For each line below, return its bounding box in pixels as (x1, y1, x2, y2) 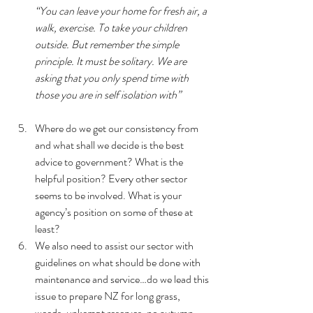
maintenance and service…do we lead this (35, 270, 211, 287)
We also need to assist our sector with (35, 237, 196, 254)
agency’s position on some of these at (35, 203, 195, 220)
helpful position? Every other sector (35, 170, 189, 187)
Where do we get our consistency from (35, 119, 201, 136)
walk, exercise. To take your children (35, 19, 189, 36)
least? (35, 220, 64, 237)
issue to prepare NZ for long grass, (35, 287, 182, 304)
